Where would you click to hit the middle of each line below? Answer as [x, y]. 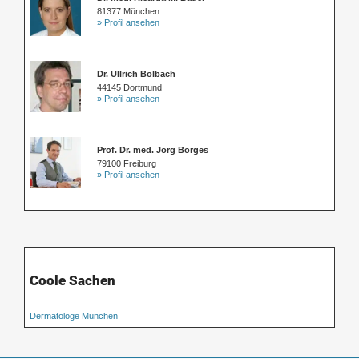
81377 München [128, 12]
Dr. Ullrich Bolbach [136, 74]
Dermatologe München [74, 316]
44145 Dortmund [129, 88]
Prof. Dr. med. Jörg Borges [153, 150]
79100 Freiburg [127, 164]
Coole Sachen [73, 281]
